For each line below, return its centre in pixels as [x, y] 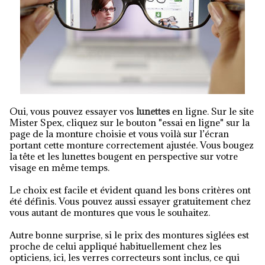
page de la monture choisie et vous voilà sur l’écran [119, 134]
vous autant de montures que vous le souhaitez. [110, 212]
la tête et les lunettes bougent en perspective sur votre [124, 156]
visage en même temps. [59, 167]
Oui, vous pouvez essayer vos [77, 111]
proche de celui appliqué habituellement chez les [115, 246]
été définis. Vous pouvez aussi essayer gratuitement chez [130, 201]
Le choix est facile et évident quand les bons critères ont [130, 190]
